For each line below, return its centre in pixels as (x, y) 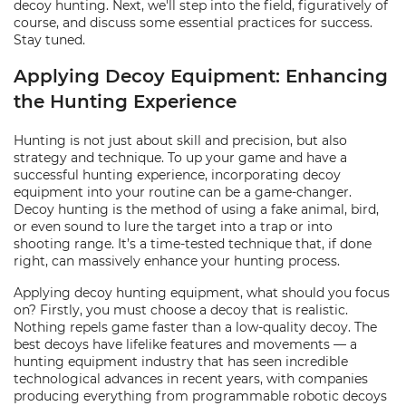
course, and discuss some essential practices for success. (193, 23)
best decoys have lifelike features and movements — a (185, 344)
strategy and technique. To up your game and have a (180, 158)
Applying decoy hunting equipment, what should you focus (202, 293)
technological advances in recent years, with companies (191, 379)
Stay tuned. (49, 40)
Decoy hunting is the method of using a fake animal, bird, (196, 209)
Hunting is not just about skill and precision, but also (180, 140)
